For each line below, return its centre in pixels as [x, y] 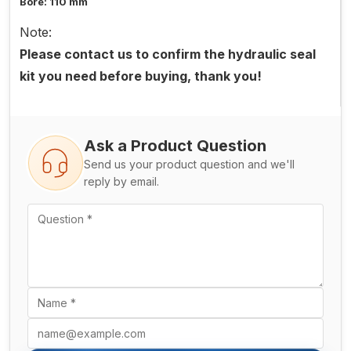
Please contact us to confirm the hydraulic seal [168, 54]
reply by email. [121, 182]
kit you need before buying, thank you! [141, 76]
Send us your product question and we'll [189, 165]
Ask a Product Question [175, 146]
